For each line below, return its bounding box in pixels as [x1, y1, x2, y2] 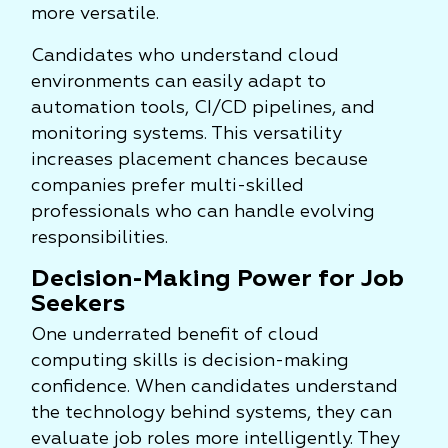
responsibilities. [31, 229, 168, 247]
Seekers [31, 292, 125, 316]
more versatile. [31, 5, 159, 23]
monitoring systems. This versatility [31, 125, 342, 143]
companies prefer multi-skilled [31, 177, 304, 195]
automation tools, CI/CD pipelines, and [31, 99, 375, 117]
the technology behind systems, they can [31, 404, 392, 422]
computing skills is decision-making [31, 352, 349, 370]
